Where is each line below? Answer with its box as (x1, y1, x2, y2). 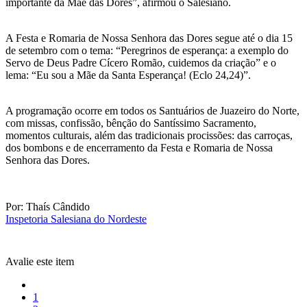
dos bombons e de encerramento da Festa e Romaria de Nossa (5, 141, 273, 153)
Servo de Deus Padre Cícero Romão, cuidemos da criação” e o (5, 56, 276, 69)
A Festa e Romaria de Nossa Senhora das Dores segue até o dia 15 (5, 32, 293, 44)
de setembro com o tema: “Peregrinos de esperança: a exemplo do (5, 44, 288, 56)
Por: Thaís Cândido (5, 200, 90, 212)
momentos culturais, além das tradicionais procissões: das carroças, (5, 129, 293, 141)
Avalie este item (5, 255, 74, 267)
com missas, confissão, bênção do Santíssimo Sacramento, (5, 116, 256, 129)
